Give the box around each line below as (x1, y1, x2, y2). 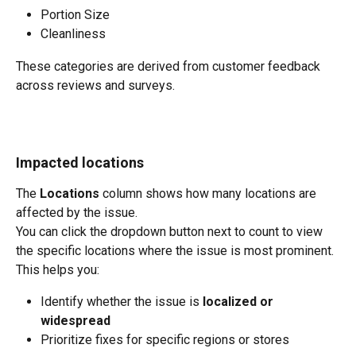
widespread (41, 313, 110, 329)
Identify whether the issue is (41, 294, 203, 310)
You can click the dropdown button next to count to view (16, 223, 326, 239)
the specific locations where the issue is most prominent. (16, 242, 334, 258)
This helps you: (16, 261, 99, 277)
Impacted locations (16, 153, 144, 171)
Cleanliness (41, 26, 106, 42)
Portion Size (41, 6, 110, 22)
